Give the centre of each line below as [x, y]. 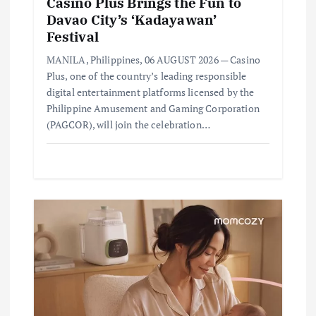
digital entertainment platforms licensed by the [150, 92]
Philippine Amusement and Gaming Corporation [153, 109]
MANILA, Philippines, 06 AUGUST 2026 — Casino [153, 60]
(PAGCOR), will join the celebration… [128, 125]
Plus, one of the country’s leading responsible [146, 76]
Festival [72, 37]
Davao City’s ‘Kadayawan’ [132, 20]
